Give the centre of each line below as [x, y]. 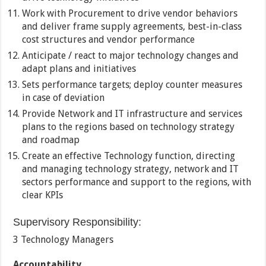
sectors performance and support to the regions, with [137, 182]
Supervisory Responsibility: [77, 222]
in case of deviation [64, 98]
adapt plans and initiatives [79, 69]
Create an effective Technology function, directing [129, 156]
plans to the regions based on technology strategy [129, 127]
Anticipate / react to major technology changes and [131, 56]
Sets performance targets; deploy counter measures [132, 85]
